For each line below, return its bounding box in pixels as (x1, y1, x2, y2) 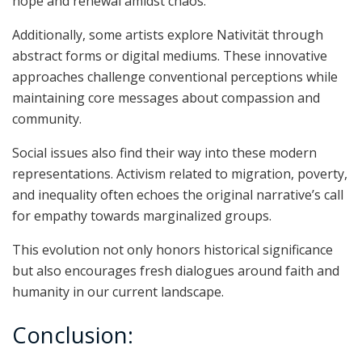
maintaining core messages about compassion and (12, 88, 320, 107)
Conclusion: (12, 319, 133, 350)
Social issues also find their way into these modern (12, 143, 317, 162)
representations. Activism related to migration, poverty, (12, 164, 347, 183)
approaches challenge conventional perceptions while (12, 67, 338, 86)
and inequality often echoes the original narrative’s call (12, 185, 343, 204)
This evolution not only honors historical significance (12, 240, 333, 259)
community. (12, 109, 82, 128)
